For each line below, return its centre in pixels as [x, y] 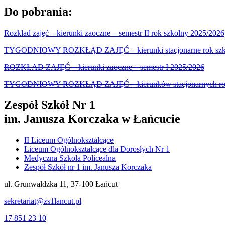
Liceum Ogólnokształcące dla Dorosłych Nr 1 [97, 149]
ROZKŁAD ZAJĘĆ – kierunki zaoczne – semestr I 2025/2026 [104, 67]
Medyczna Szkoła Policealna [70, 158]
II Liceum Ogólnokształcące [69, 140]
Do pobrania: [38, 11]
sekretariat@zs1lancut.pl [43, 201]
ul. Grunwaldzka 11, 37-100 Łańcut [61, 184]
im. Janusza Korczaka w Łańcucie [92, 119]
